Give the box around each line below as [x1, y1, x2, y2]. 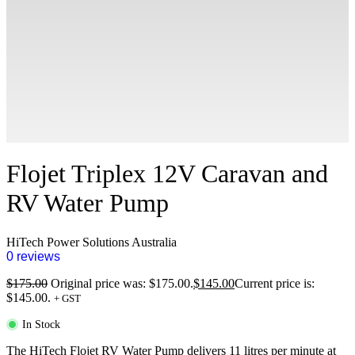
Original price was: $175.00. [51, 276, 193, 290]
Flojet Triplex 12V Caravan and [6, 159, 328, 189]
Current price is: [235, 276, 315, 290]
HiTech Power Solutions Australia [6, 235, 177, 249]
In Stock [22, 317, 60, 330]
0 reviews [6, 249, 60, 263]
